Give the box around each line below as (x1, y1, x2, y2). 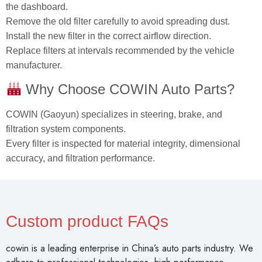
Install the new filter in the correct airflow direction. (6, 27, 211, 37)
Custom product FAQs (6, 208, 168, 227)
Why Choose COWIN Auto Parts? (22, 77, 235, 93)
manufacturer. (6, 56, 62, 67)
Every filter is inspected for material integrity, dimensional (6, 134, 240, 144)
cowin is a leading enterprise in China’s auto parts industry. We (6, 237, 253, 251)
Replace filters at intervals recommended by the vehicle (6, 42, 235, 52)
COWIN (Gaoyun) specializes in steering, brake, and (6, 105, 222, 115)
